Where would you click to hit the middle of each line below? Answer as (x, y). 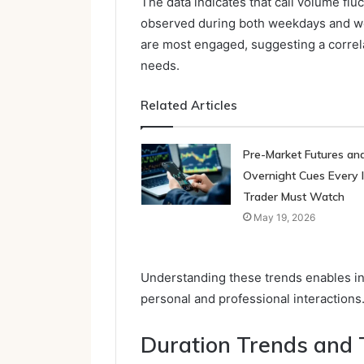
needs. (160, 65)
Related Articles (189, 105)
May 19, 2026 (284, 217)
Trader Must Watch (293, 196)
